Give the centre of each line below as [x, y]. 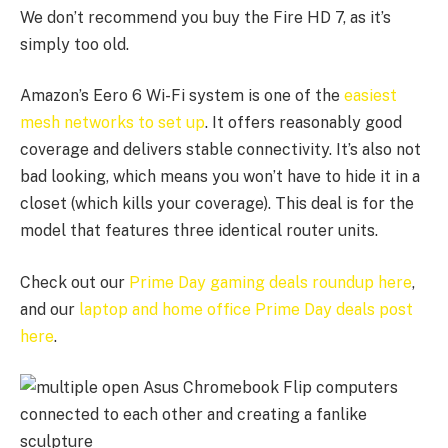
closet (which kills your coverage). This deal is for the [217, 204]
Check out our [74, 282]
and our [49, 309]
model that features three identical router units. [199, 231]
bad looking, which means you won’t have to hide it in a [220, 177]
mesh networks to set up [112, 123]
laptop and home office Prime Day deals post [246, 309]
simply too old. [74, 44]
